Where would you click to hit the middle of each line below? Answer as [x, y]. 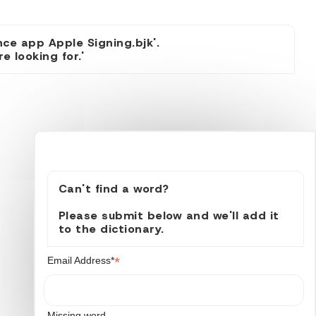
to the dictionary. [111, 229]
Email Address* [80, 261]
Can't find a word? [114, 189]
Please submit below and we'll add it [169, 216]
